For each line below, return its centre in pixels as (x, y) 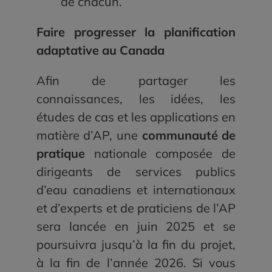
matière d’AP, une (89, 135)
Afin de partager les (136, 81)
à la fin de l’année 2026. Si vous (136, 263)
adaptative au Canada (100, 50)
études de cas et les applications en (136, 117)
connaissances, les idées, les (136, 99)
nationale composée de (165, 154)
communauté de (189, 135)
